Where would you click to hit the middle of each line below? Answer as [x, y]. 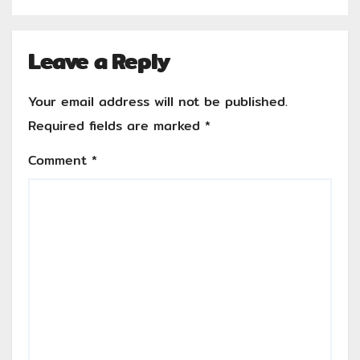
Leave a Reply [99, 61]
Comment [60, 161]
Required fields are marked [117, 126]
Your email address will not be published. [158, 102]
